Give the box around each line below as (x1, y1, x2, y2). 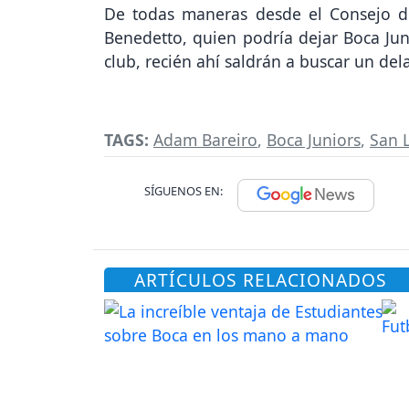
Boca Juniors (267, 128, 361, 151)
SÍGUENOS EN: (144, 182, 223, 199)
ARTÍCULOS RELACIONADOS (134, 267, 388, 292)
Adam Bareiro (153, 128, 257, 151)
